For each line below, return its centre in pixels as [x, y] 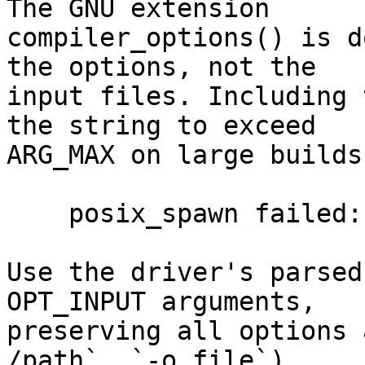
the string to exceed [161, 126]
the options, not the [161, 67]
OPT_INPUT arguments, [161, 302]
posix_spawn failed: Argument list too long [37, 214]
